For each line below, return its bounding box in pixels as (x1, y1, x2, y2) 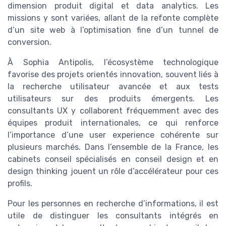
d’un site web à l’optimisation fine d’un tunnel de (8, 25, 218, 35)
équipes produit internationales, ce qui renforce (8, 118, 218, 128)
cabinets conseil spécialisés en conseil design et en (8, 154, 218, 164)
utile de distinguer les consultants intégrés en (8, 210, 218, 220)
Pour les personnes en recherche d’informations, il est (8, 198, 218, 208)
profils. (8, 178, 32, 188)
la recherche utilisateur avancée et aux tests (8, 81, 218, 91)
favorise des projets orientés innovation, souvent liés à (8, 69, 218, 79)
